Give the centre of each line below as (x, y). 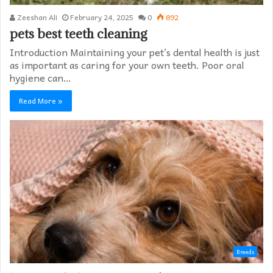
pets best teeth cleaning (79, 34)
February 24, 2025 (102, 17)
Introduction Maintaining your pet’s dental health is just (135, 52)
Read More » (41, 101)
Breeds (245, 252)
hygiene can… (41, 78)
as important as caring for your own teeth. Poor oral (127, 65)
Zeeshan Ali (36, 17)
